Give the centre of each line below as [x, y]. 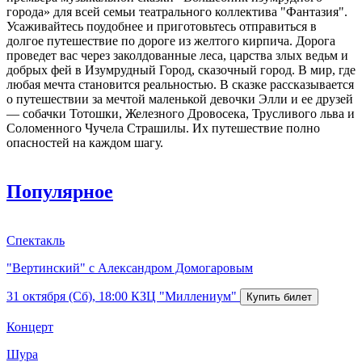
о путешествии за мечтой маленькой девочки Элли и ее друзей [180, 99]
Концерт [30, 326]
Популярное [60, 191]
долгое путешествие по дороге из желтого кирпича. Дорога [171, 40]
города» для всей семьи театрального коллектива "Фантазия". [177, 11]
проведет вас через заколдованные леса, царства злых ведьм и [177, 55]
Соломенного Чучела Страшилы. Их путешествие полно [163, 128]
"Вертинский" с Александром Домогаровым [130, 267]
